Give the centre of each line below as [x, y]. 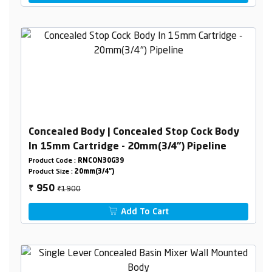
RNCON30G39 [100, 161]
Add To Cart [144, 212]
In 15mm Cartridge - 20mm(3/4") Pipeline [127, 147]
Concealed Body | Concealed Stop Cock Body [134, 133]
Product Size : [51, 172]
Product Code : [53, 161]
